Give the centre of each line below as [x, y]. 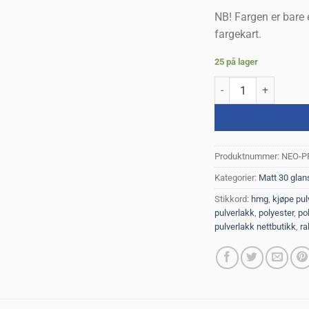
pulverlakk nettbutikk [256, 227]
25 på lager [237, 62]
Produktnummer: [248, 157]
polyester [277, 213]
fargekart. [238, 34]
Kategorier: [237, 178]
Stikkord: [233, 199]
